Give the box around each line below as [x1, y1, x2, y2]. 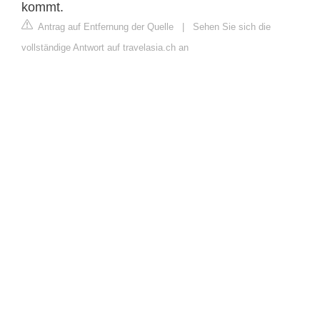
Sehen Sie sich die [193, 21, 271, 32]
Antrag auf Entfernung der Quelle [36, 21, 174, 32]
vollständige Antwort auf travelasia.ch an [21, 41, 189, 53]
